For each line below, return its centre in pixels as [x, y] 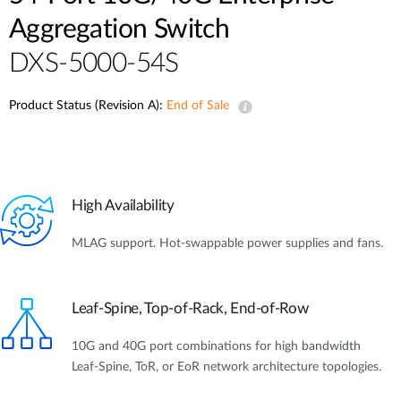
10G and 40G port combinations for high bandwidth [216, 346]
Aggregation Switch [119, 30]
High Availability [123, 206]
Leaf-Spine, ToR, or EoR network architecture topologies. [226, 367]
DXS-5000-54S [94, 64]
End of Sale [198, 106]
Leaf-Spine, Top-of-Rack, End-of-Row [190, 308]
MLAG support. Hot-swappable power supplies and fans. [227, 244]
